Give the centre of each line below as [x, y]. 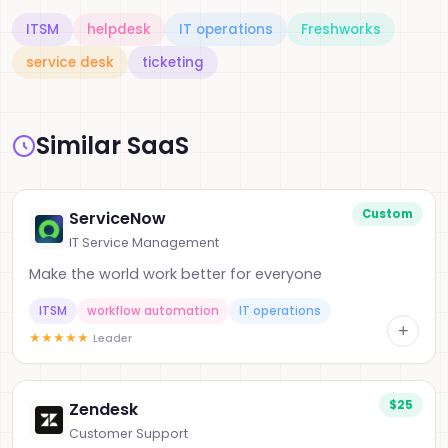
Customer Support [128, 433]
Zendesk [103, 409]
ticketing [173, 62]
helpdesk [119, 29]
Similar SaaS [112, 145]
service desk [70, 62]
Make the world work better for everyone [175, 274]
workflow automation [153, 311]
